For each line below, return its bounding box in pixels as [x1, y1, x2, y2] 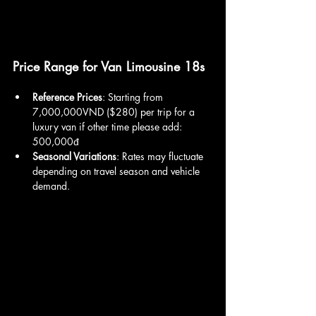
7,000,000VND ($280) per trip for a [32, 104, 197, 119]
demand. [32, 178, 70, 193]
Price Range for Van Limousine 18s [13, 57, 205, 75]
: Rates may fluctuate [116, 149, 206, 163]
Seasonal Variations [32, 149, 116, 163]
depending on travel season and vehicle [32, 164, 202, 178]
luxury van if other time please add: [32, 119, 185, 133]
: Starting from [102, 90, 166, 104]
